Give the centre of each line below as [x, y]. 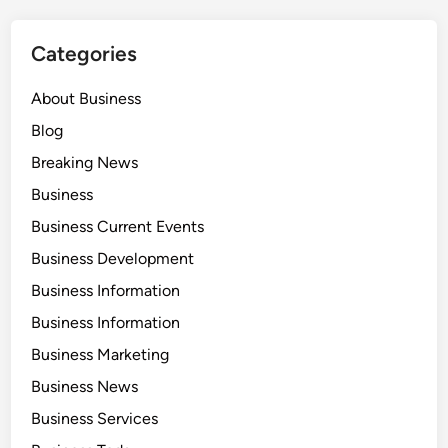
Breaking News [85, 162]
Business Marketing [100, 354]
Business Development [113, 258]
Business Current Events [118, 226]
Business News [85, 386]
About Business [86, 98]
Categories [84, 53]
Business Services [95, 418]
